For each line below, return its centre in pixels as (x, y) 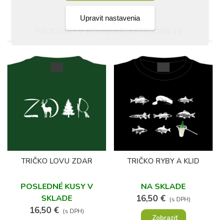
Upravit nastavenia (110, 17)
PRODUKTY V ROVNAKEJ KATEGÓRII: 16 (109, 32)
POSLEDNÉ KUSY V (57, 187)
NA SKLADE (163, 187)
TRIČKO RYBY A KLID (163, 161)
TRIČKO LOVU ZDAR (57, 161)
